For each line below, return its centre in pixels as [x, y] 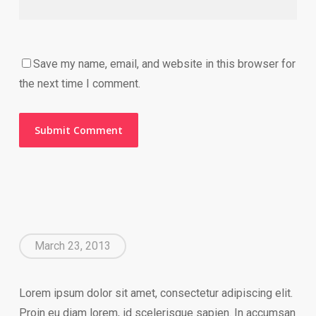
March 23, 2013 [72, 246]
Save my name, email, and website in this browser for [164, 64]
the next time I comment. [79, 84]
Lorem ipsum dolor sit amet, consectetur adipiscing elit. [156, 293]
